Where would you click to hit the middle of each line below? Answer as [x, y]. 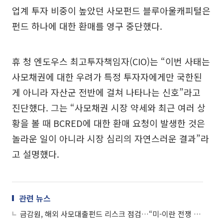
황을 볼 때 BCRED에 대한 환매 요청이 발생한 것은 [109, 123]
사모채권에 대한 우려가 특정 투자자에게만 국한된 [107, 77]
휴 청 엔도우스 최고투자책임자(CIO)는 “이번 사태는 [111, 61]
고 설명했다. [36, 154]
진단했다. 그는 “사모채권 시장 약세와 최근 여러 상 [109, 108]
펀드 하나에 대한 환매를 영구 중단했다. [87, 26]
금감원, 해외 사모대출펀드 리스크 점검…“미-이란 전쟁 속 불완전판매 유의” [197, 214]
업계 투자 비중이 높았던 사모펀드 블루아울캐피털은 [111, 11]
